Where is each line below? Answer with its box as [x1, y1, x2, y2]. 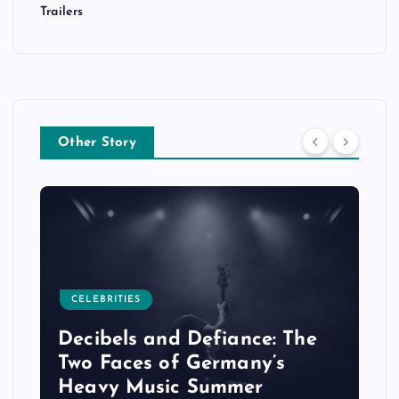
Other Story [58, 136, 136, 151]
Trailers [40, 5, 84, 20]
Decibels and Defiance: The [58, 329, 317, 350]
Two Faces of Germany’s [58, 353, 286, 374]
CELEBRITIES [71, 295, 142, 305]
